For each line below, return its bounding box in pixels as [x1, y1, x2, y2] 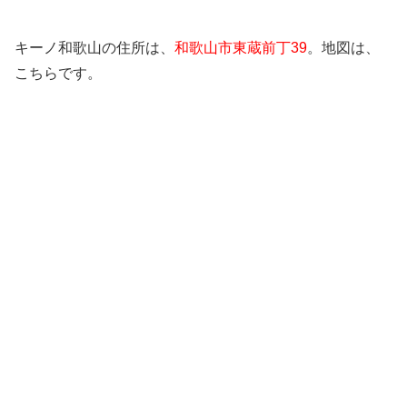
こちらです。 [15, 65, 102, 81]
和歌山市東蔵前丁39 [174, 39, 307, 55]
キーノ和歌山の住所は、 [15, 39, 174, 55]
